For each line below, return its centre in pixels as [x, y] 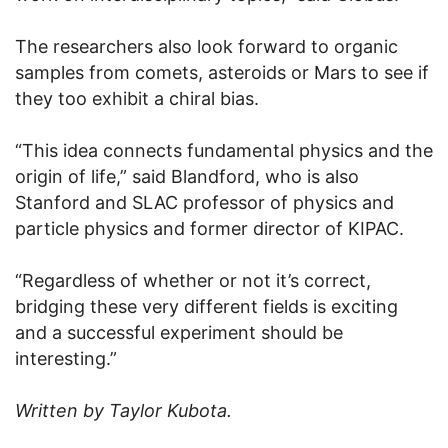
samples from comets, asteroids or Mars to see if [222, 73]
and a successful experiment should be [179, 333]
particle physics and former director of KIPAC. [209, 229]
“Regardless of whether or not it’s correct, [193, 281]
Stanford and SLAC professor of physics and [204, 203]
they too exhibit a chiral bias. [137, 99]
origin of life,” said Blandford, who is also [187, 177]
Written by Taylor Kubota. [123, 411]
